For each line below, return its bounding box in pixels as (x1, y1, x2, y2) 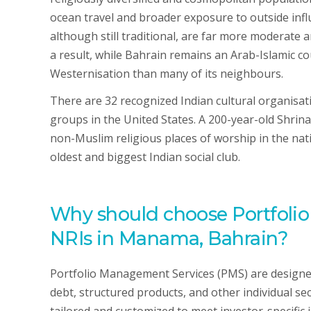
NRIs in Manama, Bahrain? (50, 227, 288, 250)
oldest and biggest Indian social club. (50, 149, 240, 165)
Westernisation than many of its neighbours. (50, 66, 283, 81)
